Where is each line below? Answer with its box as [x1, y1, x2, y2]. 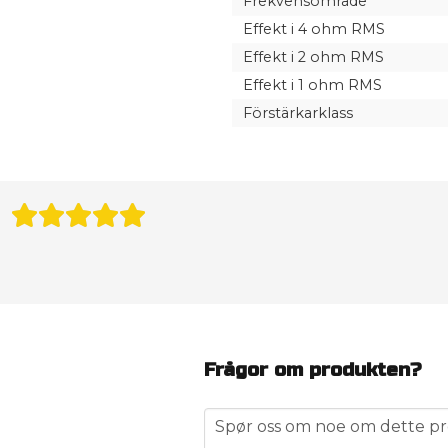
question [203, 409, 274, 429]
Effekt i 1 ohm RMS [242, 76, 382, 95]
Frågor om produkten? [204, 358, 422, 382]
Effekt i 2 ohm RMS [242, 48, 384, 67]
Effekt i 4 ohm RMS [242, 20, 385, 39]
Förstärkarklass [242, 104, 353, 123]
